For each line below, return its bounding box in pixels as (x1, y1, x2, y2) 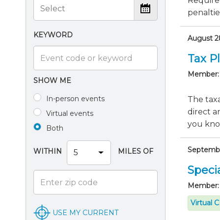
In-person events (46, 94, 105, 103)
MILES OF (116, 147, 153, 156)
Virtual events (46, 109, 93, 118)
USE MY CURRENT (53, 208, 119, 217)
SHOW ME (33, 76, 71, 85)
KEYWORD (33, 30, 73, 39)
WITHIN (33, 147, 62, 156)
